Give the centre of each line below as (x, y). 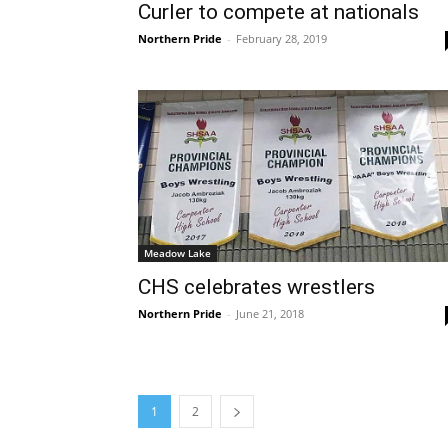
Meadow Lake (177, 253)
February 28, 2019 (281, 38)
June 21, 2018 (270, 314)
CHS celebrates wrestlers (256, 287)
